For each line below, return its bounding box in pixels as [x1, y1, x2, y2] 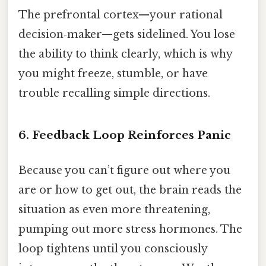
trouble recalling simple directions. [18, 87, 210, 100]
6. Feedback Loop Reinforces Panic [18, 128, 231, 142]
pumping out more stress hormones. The [18, 223, 242, 236]
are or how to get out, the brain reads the [18, 183, 242, 197]
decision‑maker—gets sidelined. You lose [18, 28, 235, 42]
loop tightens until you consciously [18, 242, 207, 256]
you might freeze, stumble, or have [18, 67, 208, 81]
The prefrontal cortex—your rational [18, 8, 223, 22]
